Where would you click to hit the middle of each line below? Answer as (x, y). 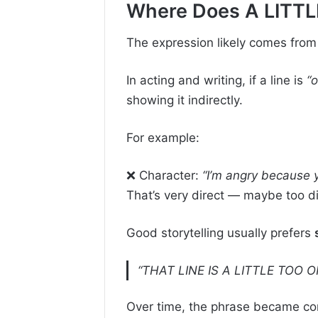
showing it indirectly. (185, 100)
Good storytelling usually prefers (220, 233)
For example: (163, 138)
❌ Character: (164, 176)
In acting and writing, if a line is (216, 81)
